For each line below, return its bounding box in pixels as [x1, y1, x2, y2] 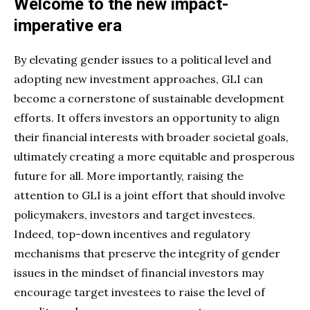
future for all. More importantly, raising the [14, 168, 244, 183]
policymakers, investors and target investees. [14, 207, 255, 221]
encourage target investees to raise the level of [14, 284, 265, 299]
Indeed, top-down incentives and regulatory [14, 226, 250, 241]
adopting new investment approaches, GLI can [14, 71, 263, 86]
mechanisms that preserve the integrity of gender [14, 246, 280, 260]
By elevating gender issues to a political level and [14, 52, 271, 66]
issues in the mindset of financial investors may [14, 265, 264, 280]
